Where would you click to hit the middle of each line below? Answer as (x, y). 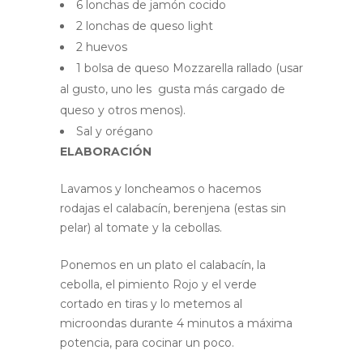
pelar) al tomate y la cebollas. (141, 227)
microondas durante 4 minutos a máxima (176, 323)
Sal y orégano (115, 131)
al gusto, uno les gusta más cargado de (173, 89)
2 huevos (102, 47)
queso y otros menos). (123, 110)
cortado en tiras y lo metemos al (151, 303)
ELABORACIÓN (106, 151)
